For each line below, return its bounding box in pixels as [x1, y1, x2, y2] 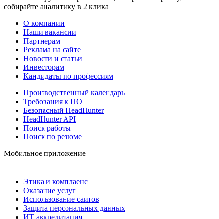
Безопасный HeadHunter [23, 106, 104, 114]
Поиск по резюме [23, 132, 82, 141]
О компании [23, 19, 65, 27]
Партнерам [23, 36, 60, 45]
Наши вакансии [23, 27, 76, 36]
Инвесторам [23, 63, 64, 71]
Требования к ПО [23, 97, 82, 106]
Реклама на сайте [23, 45, 81, 54]
